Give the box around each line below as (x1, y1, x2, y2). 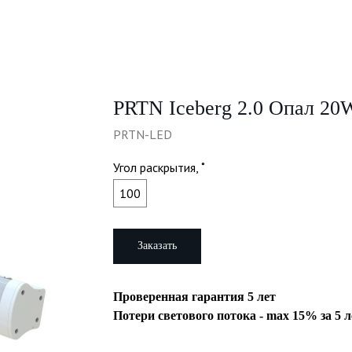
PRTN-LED (113, 126, 172, 142)
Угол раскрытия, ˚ (113, 159, 205, 175)
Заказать (137, 240, 177, 251)
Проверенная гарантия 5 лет (113, 290, 276, 303)
